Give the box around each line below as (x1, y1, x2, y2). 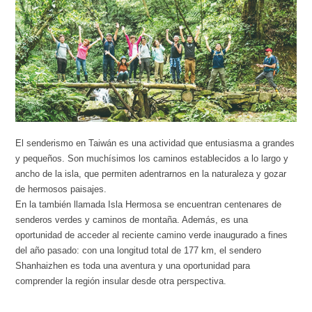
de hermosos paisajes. (15, 184, 107, 195)
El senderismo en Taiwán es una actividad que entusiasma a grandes (15, 138, 295, 149)
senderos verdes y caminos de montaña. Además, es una (15, 214, 249, 226)
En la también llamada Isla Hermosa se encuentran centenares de (15, 199, 282, 210)
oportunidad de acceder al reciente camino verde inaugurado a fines (15, 230, 288, 241)
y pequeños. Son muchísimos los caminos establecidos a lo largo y (15, 153, 289, 164)
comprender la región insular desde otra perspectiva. (15, 276, 227, 287)
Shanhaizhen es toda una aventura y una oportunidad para (15, 260, 251, 272)
